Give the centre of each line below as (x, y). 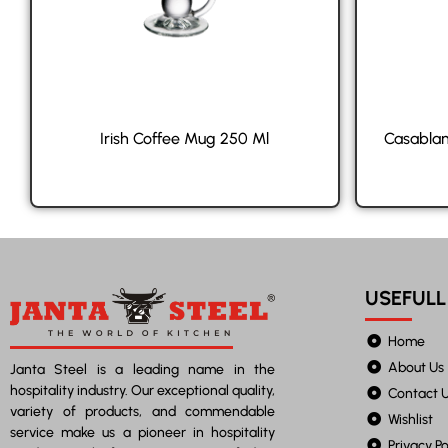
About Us (415, 367)
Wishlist (410, 419)
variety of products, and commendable (142, 412)
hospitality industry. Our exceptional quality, (142, 391)
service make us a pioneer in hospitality (142, 433)
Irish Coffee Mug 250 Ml (185, 138)
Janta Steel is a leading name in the (142, 370)
